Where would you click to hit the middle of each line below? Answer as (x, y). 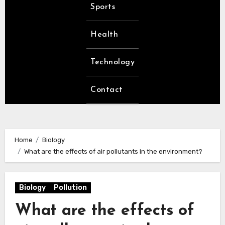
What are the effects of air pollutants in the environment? (113, 151)
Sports (103, 7)
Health (104, 35)
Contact (107, 90)
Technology (113, 63)
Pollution (70, 187)
